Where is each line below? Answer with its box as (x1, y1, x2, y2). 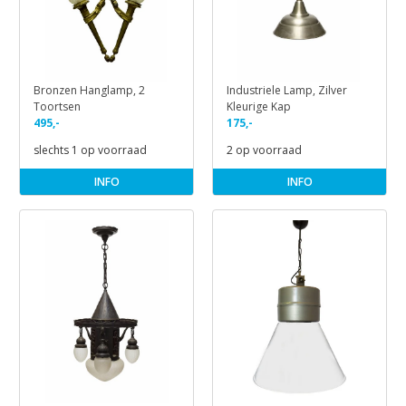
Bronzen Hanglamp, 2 (34, 82, 145, 99)
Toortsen (34, 99, 81, 115)
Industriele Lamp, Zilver (227, 82, 347, 99)
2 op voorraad (227, 142, 302, 159)
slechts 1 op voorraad (34, 142, 147, 159)
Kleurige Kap (227, 99, 291, 115)
